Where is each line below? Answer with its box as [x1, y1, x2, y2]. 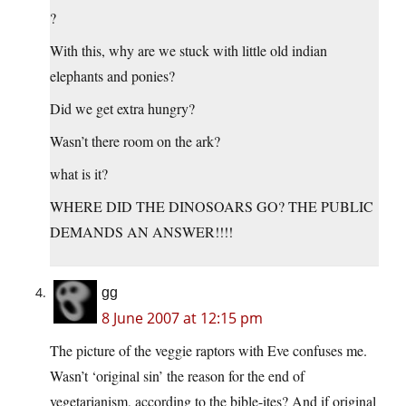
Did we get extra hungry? [50, 99, 195, 119]
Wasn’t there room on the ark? [50, 131, 220, 151]
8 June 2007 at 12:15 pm [101, 308, 263, 329]
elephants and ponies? [50, 66, 175, 86]
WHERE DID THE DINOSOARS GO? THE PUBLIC [50, 197, 373, 217]
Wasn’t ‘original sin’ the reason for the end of [50, 366, 304, 386]
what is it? [50, 164, 108, 184]
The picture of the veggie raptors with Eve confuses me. [50, 341, 367, 361]
